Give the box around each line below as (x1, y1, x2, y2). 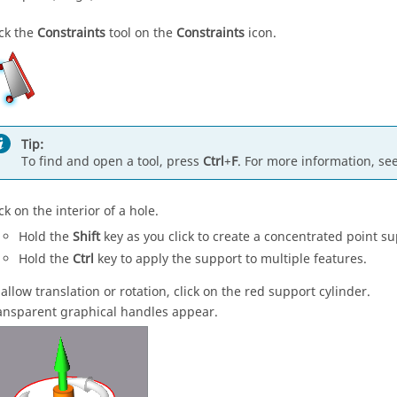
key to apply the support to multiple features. (94, 250, 367, 269)
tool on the (105, 24, 176, 43)
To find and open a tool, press (21, 152, 203, 171)
